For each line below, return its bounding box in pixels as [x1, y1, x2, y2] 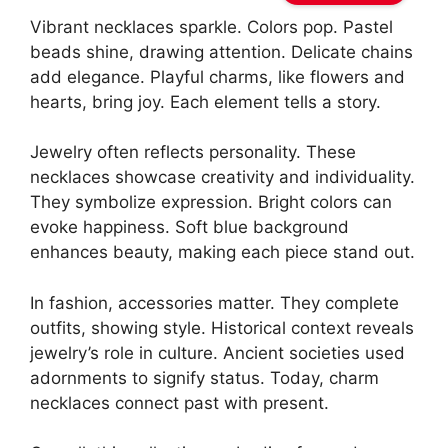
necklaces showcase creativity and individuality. [30, 167, 415, 188]
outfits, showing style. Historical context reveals [30, 317, 414, 338]
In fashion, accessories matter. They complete [30, 292, 399, 313]
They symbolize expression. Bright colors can [30, 192, 392, 213]
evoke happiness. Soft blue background [30, 217, 349, 238]
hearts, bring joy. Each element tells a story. [30, 91, 381, 112]
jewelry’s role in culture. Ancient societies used [30, 342, 405, 363]
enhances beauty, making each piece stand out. [30, 242, 415, 263]
